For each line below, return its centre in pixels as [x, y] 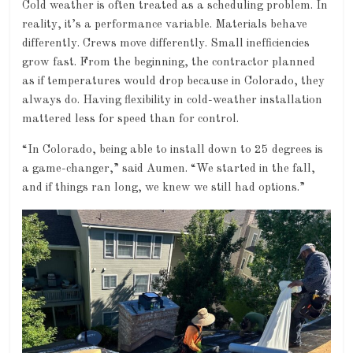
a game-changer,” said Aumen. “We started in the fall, [169, 169]
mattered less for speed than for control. [131, 120]
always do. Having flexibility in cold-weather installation [173, 101]
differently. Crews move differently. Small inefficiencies [166, 44]
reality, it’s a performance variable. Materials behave [165, 25]
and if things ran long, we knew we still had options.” [164, 188]
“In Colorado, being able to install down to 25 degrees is [173, 150]
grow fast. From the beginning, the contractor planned [169, 63]
